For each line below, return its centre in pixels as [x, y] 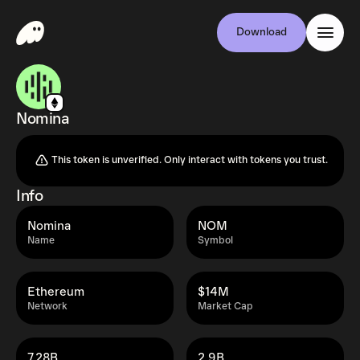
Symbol [215, 241]
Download [262, 32]
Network [47, 307]
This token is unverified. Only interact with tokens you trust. [190, 160]
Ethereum [56, 292]
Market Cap [225, 307]
